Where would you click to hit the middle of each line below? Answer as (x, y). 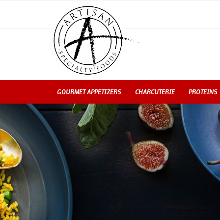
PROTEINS (203, 92)
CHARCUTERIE (155, 92)
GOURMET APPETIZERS (89, 92)
